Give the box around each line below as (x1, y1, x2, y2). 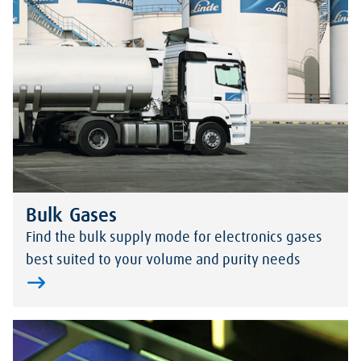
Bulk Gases (26, 205, 117, 226)
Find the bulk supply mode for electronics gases (26, 230, 322, 245)
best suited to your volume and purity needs (26, 252, 301, 268)
